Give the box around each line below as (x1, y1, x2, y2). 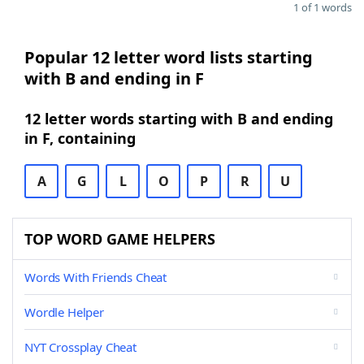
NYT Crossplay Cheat (24, 339, 136, 355)
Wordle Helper (24, 304, 104, 320)
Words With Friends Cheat (24, 269, 167, 285)
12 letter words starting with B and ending (24, 109, 333, 128)
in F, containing (24, 128, 136, 148)
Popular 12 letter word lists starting (24, 46, 313, 68)
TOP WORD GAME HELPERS (24, 229, 215, 249)
